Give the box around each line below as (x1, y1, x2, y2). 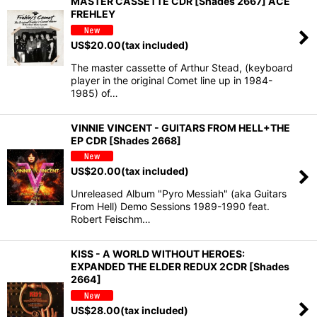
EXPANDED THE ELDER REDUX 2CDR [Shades (71, 260, 289, 273)
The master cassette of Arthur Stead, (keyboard (71, 61, 293, 74)
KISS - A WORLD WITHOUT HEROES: (71, 248, 245, 260)
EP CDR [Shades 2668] (71, 134, 181, 146)
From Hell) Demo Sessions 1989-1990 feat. (71, 200, 270, 213)
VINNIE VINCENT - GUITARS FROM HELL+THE (71, 121, 290, 134)
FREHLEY (71, 8, 115, 21)
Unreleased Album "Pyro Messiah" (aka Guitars (71, 188, 287, 200)
